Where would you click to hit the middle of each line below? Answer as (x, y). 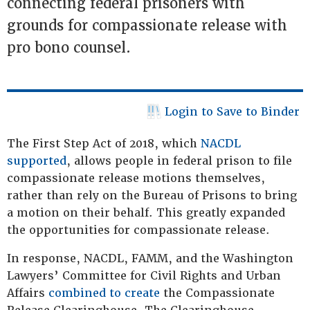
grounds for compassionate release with (147, 26)
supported (37, 161)
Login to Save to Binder (232, 112)
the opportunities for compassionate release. (138, 230)
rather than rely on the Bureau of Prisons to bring (152, 195)
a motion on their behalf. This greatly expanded (146, 213)
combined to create (104, 293)
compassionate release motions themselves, (136, 178)
